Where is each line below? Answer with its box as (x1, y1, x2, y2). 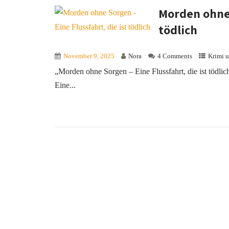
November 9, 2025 (63, 53, 114, 60)
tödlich (158, 21, 198, 38)
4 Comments (157, 53, 192, 60)
